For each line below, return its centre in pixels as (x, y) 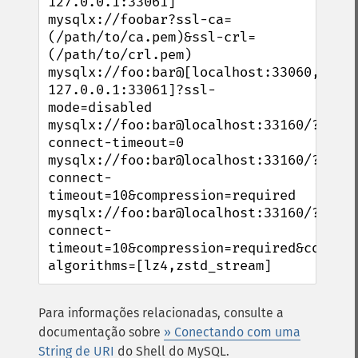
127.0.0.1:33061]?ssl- (132, 90)
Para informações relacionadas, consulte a (161, 313)
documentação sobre (101, 332)
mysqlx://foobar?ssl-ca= (140, 20)
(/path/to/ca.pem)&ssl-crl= (152, 37)
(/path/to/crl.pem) (120, 55)
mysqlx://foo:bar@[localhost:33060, (184, 72)
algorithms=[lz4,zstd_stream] (160, 266)
